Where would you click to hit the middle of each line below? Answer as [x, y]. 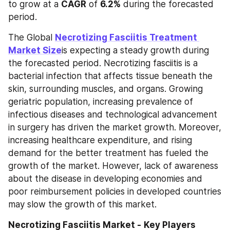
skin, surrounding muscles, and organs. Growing [106, 89]
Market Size [35, 50]
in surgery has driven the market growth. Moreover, [115, 127]
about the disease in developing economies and [105, 178]
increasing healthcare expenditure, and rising [100, 140]
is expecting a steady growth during [135, 50]
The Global [32, 37]
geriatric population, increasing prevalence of [101, 101]
